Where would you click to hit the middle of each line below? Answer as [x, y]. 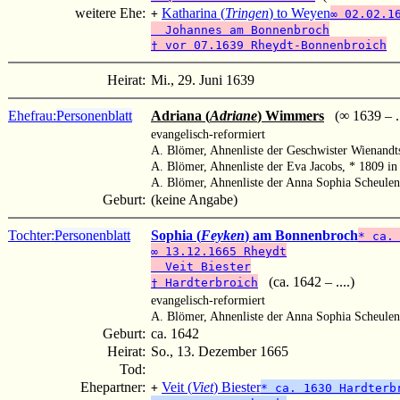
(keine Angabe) [194, 199]
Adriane [233, 115]
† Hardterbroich [204, 282]
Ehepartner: [115, 387]
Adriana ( [180, 115]
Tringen [247, 12]
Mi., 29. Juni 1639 [203, 79]
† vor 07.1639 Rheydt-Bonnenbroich [269, 45]
